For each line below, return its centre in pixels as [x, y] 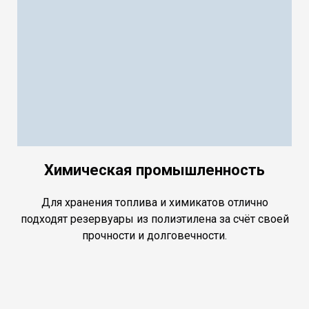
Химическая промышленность [154, 170]
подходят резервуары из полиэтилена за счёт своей [154, 219]
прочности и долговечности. [154, 236]
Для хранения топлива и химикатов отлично [154, 203]
